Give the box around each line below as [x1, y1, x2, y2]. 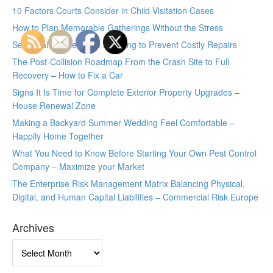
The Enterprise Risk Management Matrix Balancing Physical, [12, 177, 245, 190]
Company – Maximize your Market [12, 160, 144, 173]
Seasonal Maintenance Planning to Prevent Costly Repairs [12, 38, 237, 51]
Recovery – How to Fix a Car [12, 69, 123, 82]
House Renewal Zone [12, 99, 96, 112]
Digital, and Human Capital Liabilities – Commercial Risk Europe [12, 191, 258, 204]
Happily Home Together [12, 130, 104, 143]
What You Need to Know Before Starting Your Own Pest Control [12, 147, 257, 160]
